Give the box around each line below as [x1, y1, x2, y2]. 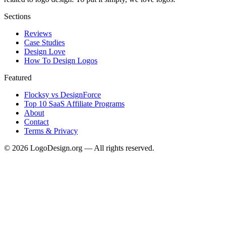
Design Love [24, 47, 65, 56]
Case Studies [24, 38, 65, 47]
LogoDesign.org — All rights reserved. [28, 144, 154, 153]
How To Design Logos [24, 56, 97, 65]
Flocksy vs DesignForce [24, 90, 101, 99]
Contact [24, 118, 49, 127]
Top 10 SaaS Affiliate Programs [24, 99, 125, 108]
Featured [4, 73, 32, 82]
